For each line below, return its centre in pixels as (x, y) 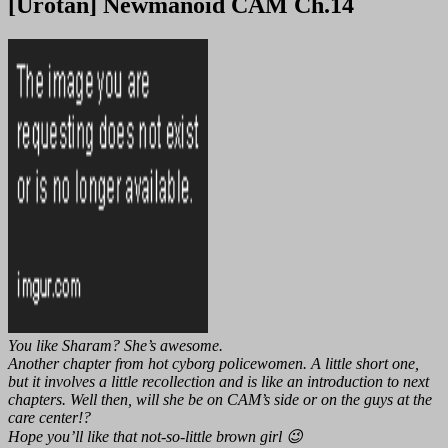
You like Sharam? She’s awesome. (115, 345)
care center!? (49, 417)
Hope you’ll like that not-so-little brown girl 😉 (155, 436)
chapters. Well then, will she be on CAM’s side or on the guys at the (220, 399)
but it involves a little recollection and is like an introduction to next (218, 381)
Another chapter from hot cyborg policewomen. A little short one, (213, 363)
